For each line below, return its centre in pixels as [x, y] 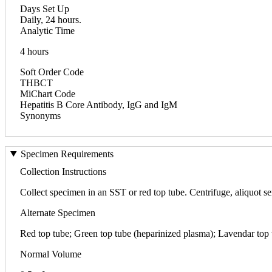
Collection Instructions [63, 171]
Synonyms [40, 115]
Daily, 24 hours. [51, 19]
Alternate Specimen [58, 212]
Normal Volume [51, 254]
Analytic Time [47, 30]
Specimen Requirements [67, 154]
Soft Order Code [52, 72]
